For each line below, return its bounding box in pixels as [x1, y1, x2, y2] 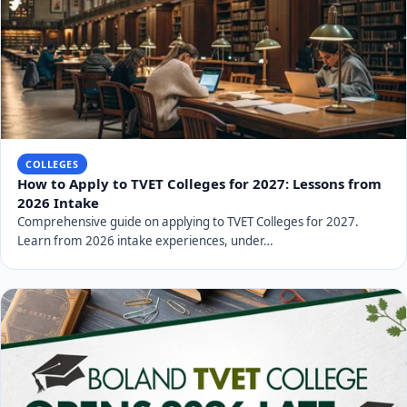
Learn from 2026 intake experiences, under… [16, 233, 273, 250]
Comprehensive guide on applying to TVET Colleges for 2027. [16, 213, 359, 231]
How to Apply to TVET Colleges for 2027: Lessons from [16, 174, 382, 194]
